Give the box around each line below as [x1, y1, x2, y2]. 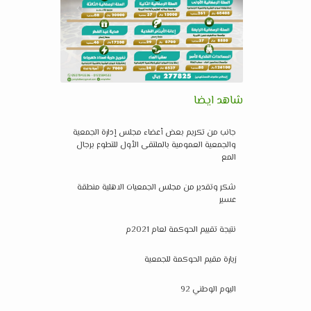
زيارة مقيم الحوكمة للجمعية [144, 253, 236, 267]
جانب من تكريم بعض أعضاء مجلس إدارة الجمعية [72, 126, 236, 140]
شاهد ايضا [193, 92, 243, 110]
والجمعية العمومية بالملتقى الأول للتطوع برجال [76, 138, 236, 152]
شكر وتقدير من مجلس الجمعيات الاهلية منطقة [76, 180, 236, 194]
